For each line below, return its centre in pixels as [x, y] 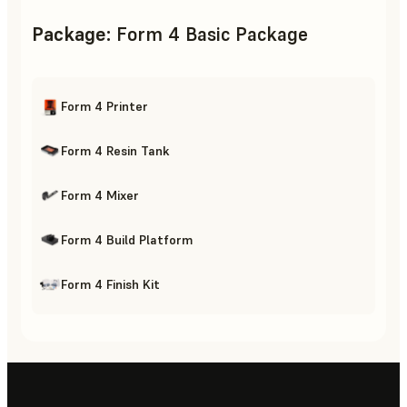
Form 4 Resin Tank [115, 150]
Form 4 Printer [104, 106]
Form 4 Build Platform [127, 239]
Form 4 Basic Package [212, 35]
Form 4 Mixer [100, 195]
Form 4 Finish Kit [110, 284]
